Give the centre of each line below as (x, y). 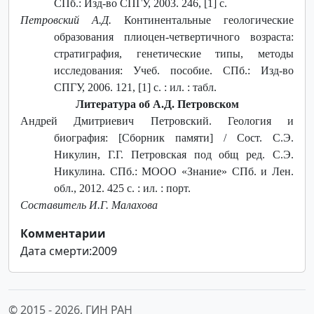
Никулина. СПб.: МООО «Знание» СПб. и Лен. (174, 171)
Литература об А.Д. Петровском (157, 104)
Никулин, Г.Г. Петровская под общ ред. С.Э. (174, 154)
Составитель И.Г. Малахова (89, 205)
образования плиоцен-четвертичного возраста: (174, 36)
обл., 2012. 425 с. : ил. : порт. (122, 188)
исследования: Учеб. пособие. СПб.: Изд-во (174, 70)
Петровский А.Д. (72, 20)
